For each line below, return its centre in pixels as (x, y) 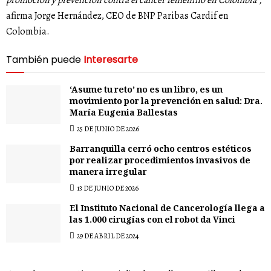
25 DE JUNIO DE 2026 (107, 129)
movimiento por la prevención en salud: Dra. (166, 103)
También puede (44, 60)
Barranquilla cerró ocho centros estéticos (161, 150)
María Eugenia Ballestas (124, 114)
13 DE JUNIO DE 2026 (107, 188)
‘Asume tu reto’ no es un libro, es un (146, 91)
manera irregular (108, 173)
